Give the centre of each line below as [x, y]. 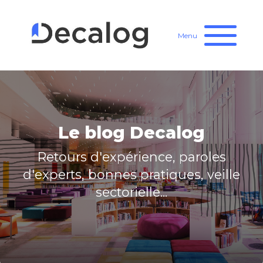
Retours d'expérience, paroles [131, 156]
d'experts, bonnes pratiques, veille [131, 174]
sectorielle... [131, 192]
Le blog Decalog [131, 132]
